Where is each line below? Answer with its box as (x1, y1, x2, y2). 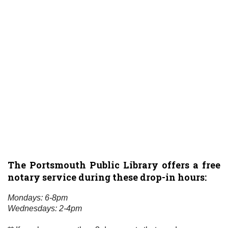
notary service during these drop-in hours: (8, 170, 207, 183)
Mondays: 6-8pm (8, 193, 68, 202)
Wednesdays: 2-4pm (8, 204, 82, 213)
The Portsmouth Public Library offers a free (8, 158, 220, 171)
